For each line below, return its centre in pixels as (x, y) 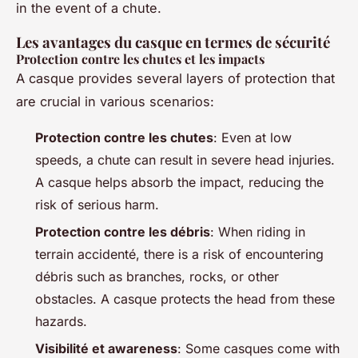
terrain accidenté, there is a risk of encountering (179, 254)
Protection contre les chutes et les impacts (140, 58)
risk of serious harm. (97, 204)
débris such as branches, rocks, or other (157, 276)
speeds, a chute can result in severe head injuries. (185, 159)
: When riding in (258, 231)
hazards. (61, 321)
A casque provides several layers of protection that (175, 78)
